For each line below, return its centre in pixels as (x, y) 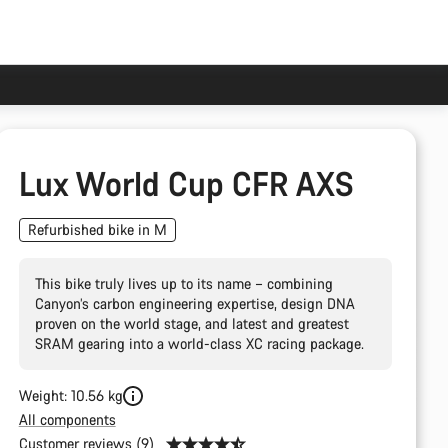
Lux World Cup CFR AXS (186, 183)
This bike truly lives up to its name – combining (183, 283)
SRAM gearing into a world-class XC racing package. (199, 343)
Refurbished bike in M (97, 229)
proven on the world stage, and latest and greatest (191, 323)
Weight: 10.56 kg (70, 395)
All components (67, 419)
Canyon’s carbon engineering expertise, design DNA (194, 303)
